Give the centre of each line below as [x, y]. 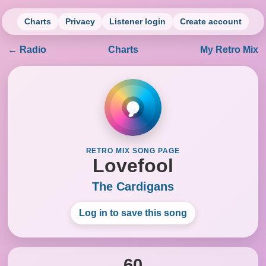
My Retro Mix [229, 50]
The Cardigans [133, 186]
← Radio [27, 50]
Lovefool [133, 166]
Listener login [137, 22]
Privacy [80, 22]
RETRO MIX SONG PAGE [133, 151]
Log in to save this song [133, 213]
